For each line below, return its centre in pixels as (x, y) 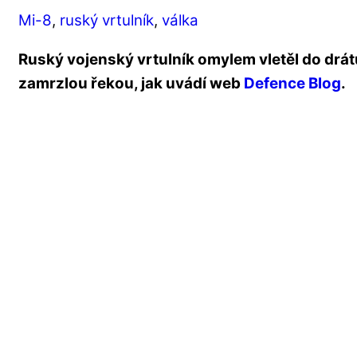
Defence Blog (292, 84)
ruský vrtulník (107, 21)
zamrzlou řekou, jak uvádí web (131, 84)
